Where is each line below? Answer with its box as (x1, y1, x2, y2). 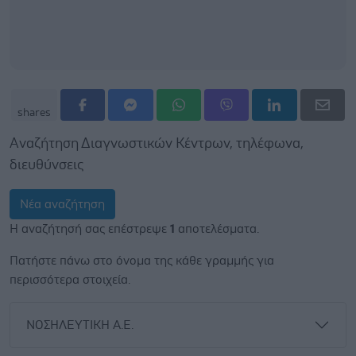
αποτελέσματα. (175, 222, 259, 235)
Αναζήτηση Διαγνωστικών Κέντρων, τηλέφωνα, (10, 137, 304, 151)
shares (17, 107, 51, 118)
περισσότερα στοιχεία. (10, 273, 130, 286)
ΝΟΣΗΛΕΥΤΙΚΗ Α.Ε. (26, 319, 133, 331)
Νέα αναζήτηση (20, 198, 105, 211)
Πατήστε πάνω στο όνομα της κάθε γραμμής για (10, 254, 274, 267)
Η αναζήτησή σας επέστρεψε (10, 222, 170, 235)
